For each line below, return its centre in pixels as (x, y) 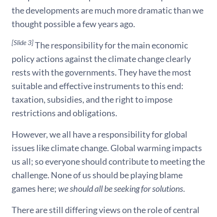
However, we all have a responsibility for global (100, 134)
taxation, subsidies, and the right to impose (92, 100)
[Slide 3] (23, 43)
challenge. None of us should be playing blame (97, 175)
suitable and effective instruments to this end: (98, 86)
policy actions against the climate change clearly (101, 59)
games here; (35, 189)
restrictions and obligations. (64, 113)
